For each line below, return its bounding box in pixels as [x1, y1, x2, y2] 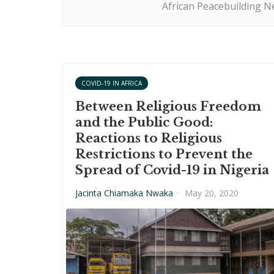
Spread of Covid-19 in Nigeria [75, 163, 269, 178]
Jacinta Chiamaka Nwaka [75, 187, 173, 199]
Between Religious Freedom [75, 99, 261, 114]
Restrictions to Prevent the [75, 147, 253, 162]
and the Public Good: [75, 115, 213, 130]
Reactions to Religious [75, 131, 222, 146]
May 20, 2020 [185, 187, 239, 199]
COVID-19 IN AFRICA [81, 79, 142, 88]
